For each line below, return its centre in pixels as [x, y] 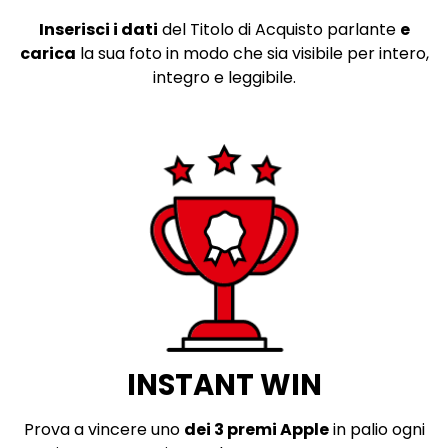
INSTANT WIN [224, 384]
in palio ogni [376, 429]
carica [47, 54]
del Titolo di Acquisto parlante [278, 30]
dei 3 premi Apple [256, 429]
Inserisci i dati [98, 30]
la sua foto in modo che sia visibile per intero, [252, 54]
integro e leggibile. [224, 78]
